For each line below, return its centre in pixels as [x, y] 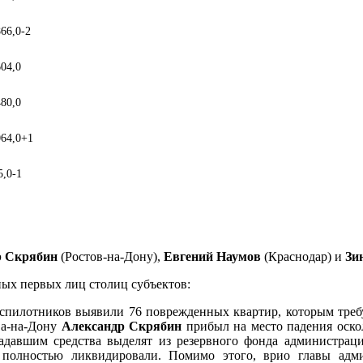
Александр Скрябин [122, 326]
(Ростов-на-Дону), [111, 256]
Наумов [239, 256]
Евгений [188, 256]
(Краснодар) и [303, 256]
